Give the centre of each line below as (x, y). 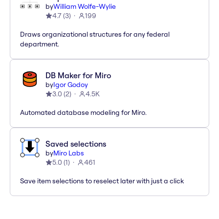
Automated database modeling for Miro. (83, 113)
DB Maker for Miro (78, 76)
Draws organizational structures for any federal (95, 34)
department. (40, 44)
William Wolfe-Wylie (85, 7)
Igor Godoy (71, 85)
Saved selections (76, 144)
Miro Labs (69, 153)
